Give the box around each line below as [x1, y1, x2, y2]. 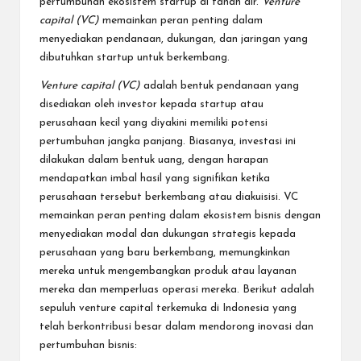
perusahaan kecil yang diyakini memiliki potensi [39, 118, 268, 129]
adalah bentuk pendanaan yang [143, 81, 299, 92]
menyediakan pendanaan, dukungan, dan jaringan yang [39, 34, 308, 45]
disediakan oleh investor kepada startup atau [39, 99, 263, 110]
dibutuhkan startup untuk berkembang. [39, 52, 233, 64]
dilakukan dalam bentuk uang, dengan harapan [39, 155, 268, 166]
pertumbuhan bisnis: [39, 340, 137, 351]
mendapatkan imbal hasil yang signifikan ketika [39, 173, 270, 185]
